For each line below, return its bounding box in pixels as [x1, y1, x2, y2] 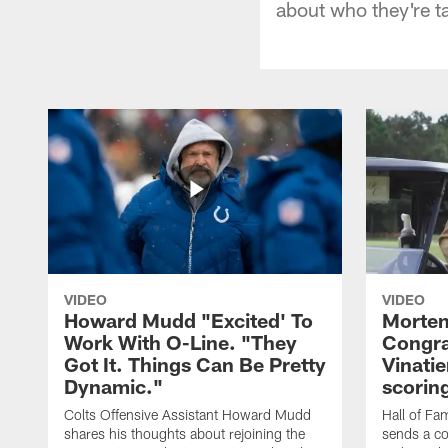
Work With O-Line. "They [64, 329, 297, 354]
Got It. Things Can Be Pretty [64, 351, 326, 376]
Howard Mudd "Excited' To [64, 307, 313, 332]
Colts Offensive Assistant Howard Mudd [64, 405, 311, 423]
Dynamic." [64, 373, 163, 398]
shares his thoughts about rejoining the [64, 424, 305, 442]
